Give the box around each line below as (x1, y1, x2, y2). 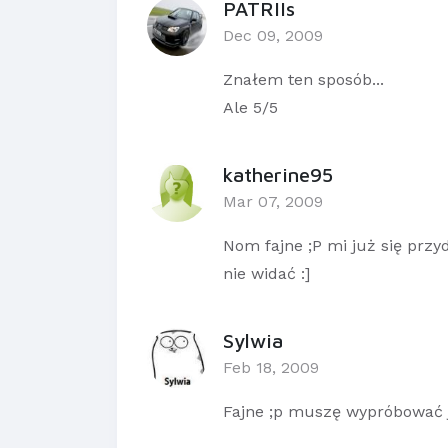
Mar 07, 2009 (223, 192, 323, 212)
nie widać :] (223, 264, 310, 284)
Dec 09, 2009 (223, 26, 323, 46)
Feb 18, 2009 (223, 358, 319, 378)
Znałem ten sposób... (223, 70, 384, 90)
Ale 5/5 (223, 98, 278, 118)
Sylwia (223, 329, 283, 353)
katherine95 (223, 163, 333, 187)
